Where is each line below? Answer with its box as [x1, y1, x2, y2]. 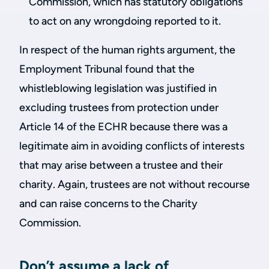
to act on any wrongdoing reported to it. [29, 14, 221, 28]
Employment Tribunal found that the [19, 62, 195, 76]
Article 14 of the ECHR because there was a [19, 120, 228, 133]
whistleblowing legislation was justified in [19, 82, 217, 95]
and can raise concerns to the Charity [19, 197, 198, 210]
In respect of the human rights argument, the [19, 43, 235, 56]
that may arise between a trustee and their [19, 159, 223, 172]
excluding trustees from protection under [19, 101, 219, 114]
